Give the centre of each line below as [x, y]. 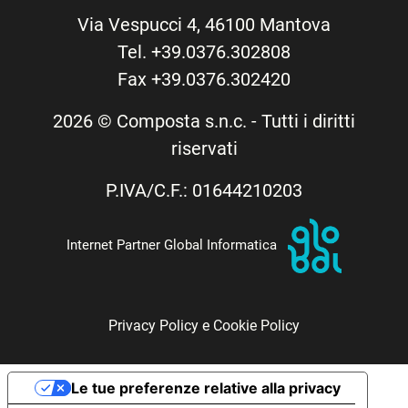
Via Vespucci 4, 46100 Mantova [204, 24]
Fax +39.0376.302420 [204, 79]
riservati [204, 148]
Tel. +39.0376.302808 [204, 51]
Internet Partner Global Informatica [174, 245]
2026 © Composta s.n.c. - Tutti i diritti [204, 121]
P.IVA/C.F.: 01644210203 [204, 190]
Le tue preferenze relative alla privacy [205, 388]
